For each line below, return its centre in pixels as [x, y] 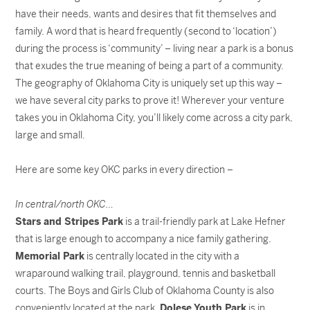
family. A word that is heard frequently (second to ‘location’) [146, 31]
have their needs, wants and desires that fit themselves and [146, 14]
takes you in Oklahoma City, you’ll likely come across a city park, [154, 118]
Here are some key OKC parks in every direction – [125, 170]
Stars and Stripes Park [70, 221]
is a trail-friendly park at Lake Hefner [205, 221]
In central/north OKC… [65, 204]
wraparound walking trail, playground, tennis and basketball [146, 273]
